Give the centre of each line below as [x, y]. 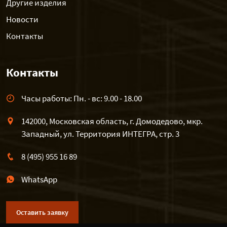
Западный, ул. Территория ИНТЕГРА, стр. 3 [100, 134]
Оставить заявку [42, 212]
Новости [22, 19]
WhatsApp [39, 179]
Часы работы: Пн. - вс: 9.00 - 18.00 [82, 98]
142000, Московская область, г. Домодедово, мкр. [112, 121]
